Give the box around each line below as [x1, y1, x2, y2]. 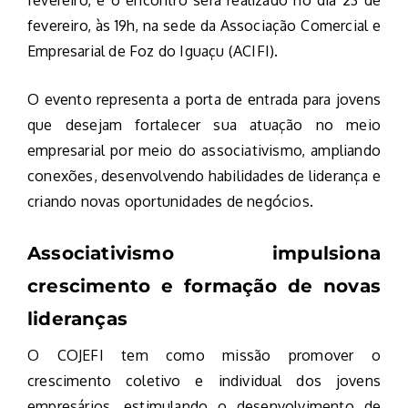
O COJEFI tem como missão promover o [27, 346, 381, 365]
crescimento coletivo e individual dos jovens [27, 372, 381, 391]
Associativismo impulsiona [27, 242, 381, 265]
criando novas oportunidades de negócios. [27, 192, 314, 211]
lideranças [27, 308, 127, 331]
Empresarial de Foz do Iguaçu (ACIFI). [27, 42, 279, 61]
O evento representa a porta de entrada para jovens [27, 90, 381, 109]
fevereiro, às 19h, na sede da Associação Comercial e [27, 16, 381, 36]
